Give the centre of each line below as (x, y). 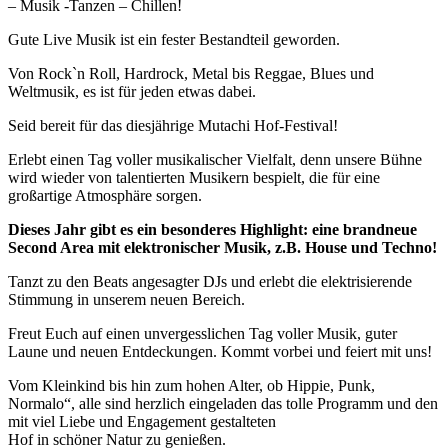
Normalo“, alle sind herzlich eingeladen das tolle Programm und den (223, 403)
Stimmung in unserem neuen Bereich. (126, 299)
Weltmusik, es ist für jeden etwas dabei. (132, 91)
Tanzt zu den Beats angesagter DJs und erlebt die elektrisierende (210, 281)
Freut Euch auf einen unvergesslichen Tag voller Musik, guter (202, 333)
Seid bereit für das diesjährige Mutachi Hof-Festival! (173, 125)
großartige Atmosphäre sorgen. (105, 195)
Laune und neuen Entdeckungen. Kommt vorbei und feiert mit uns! (220, 351)
